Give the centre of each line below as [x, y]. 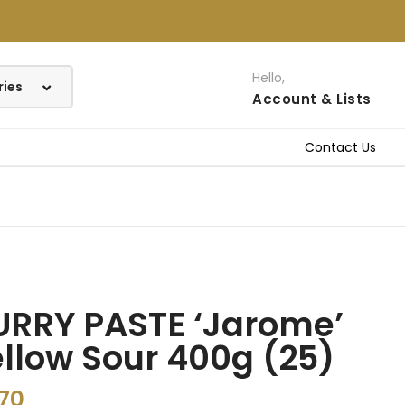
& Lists [346, 99]
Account [285, 99]
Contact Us [340, 147]
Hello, [269, 78]
